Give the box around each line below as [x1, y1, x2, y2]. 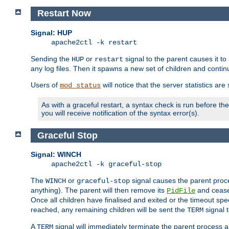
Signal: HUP [31, 28, 72, 37]
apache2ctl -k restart [51, 38, 137, 47]
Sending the [31, 54, 72, 63]
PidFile [167, 187, 195, 195]
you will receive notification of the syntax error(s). [41, 108, 199, 117]
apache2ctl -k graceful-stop [51, 160, 162, 169]
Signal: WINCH [31, 150, 81, 159]
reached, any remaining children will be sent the [31, 205, 187, 214]
